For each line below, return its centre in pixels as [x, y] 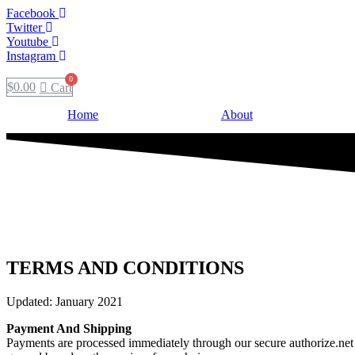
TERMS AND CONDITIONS [125, 267]
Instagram [31, 56]
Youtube [27, 42]
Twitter [24, 27]
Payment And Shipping [69, 328]
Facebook [31, 13]
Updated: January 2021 [65, 301]
